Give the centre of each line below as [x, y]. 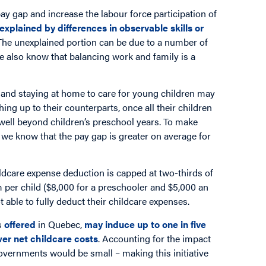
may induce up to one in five [145, 224]
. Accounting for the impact [155, 238]
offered [20, 224]
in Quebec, [60, 224]
